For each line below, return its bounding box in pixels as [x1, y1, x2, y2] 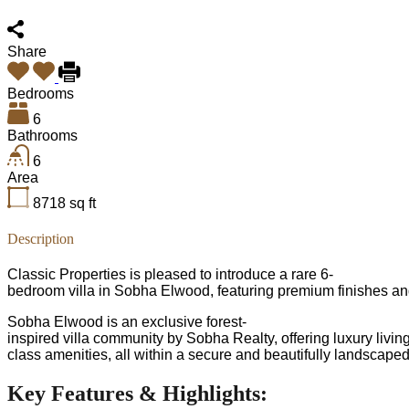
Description [7, 231, 74, 247]
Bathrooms [7, 127, 78, 143]
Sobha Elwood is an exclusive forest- [7, 314, 246, 330]
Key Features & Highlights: [7, 382, 267, 406]
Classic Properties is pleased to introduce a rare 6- [7, 267, 333, 283]
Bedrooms [7, 85, 74, 101]
